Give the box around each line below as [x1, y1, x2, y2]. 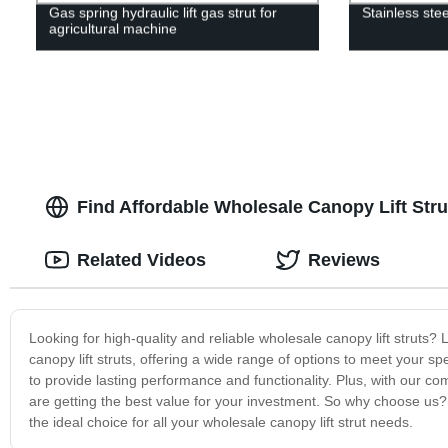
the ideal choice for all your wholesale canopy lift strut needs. [28, 413, 413, 430]
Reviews [307, 249, 380, 270]
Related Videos [76, 249, 206, 270]
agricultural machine [48, 20, 177, 37]
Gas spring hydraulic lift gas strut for [48, 4, 277, 21]
